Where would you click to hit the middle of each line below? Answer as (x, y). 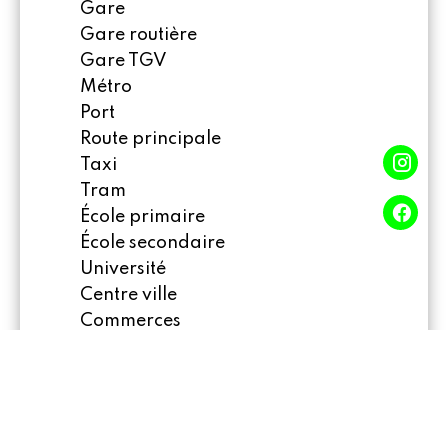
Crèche (110, 347)
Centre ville (128, 295)
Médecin (117, 425)
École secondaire (152, 243)
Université (123, 269)
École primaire (142, 217)
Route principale (150, 139)
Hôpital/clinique (150, 399)
